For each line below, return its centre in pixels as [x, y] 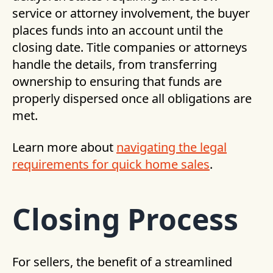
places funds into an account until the [118, 30]
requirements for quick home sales [111, 164]
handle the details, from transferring [115, 64]
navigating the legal [172, 147]
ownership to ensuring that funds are [117, 81]
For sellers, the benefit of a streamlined [122, 262]
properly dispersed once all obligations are [132, 98]
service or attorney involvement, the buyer [131, 13]
